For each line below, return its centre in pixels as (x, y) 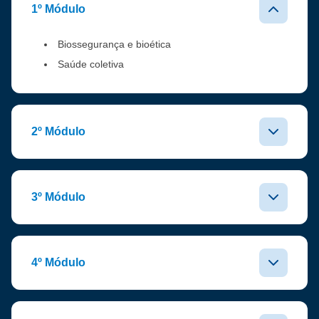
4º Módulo (58, 263)
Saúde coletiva (91, 64)
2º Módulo (58, 132)
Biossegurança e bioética (114, 45)
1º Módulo (58, 9)
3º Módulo (58, 197)
